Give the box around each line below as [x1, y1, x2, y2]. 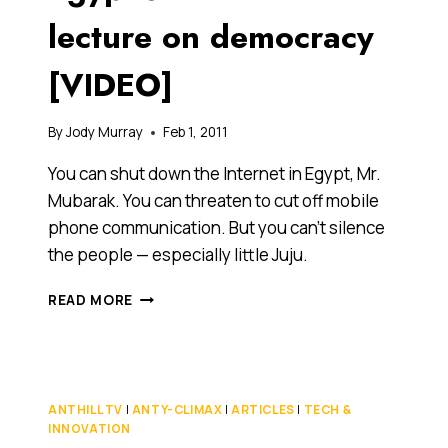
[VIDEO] [48, 61, 173, 108]
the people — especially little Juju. [48, 243, 308, 267]
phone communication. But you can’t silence [48, 216, 385, 240]
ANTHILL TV [48, 401, 123, 419]
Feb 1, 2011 [163, 123, 229, 142]
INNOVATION [48, 420, 131, 438]
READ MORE [48, 291, 134, 310]
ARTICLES [231, 401, 295, 419]
